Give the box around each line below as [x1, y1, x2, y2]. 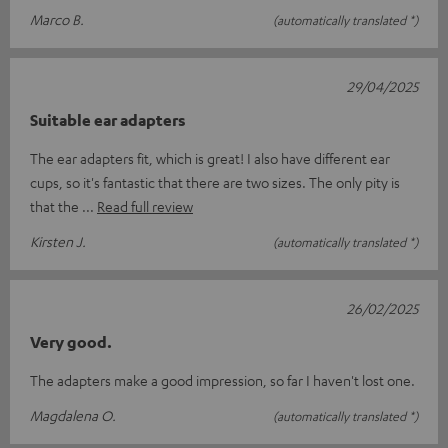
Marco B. [30, 9, 84, 28]
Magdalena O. [30, 405, 116, 424]
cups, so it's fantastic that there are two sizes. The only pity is [30, 172, 400, 191]
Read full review [97, 196, 193, 215]
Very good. [30, 331, 112, 352]
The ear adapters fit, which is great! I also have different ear [30, 148, 390, 167]
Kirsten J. [30, 231, 86, 250]
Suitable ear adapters [30, 109, 186, 130]
